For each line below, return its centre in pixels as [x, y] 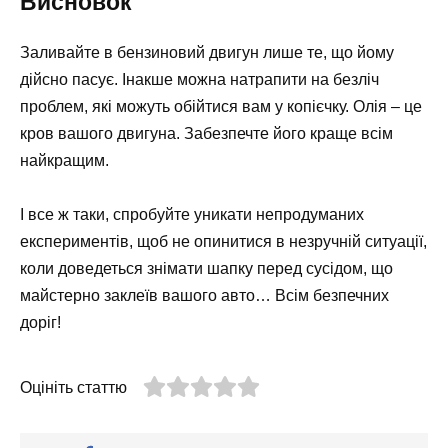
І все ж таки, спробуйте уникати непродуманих [192, 215]
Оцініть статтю [73, 388]
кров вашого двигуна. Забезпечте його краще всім [206, 133]
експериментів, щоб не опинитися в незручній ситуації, [223, 242]
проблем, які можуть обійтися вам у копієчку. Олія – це [221, 106]
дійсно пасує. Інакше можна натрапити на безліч [199, 79]
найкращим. [64, 160]
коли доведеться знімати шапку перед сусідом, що [206, 269]
